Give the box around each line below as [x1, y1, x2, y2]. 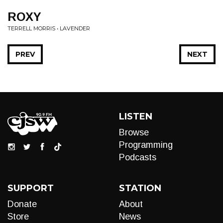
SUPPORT [7, 183, 54, 194]
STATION [119, 183, 161, 194]
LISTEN [119, 111, 152, 122]
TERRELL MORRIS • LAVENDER [7, 25, 90, 32]
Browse [119, 127, 149, 137]
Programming [119, 140, 173, 150]
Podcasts [119, 152, 156, 162]
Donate [7, 199, 37, 209]
